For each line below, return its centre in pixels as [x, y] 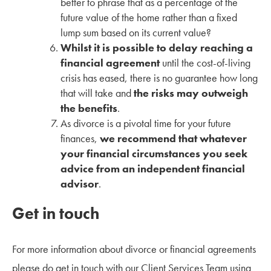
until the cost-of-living [205, 62]
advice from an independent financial [153, 168]
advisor [80, 183]
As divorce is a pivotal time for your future [146, 123]
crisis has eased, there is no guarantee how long [159, 77]
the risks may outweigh [191, 93]
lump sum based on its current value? [136, 32]
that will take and [97, 93]
